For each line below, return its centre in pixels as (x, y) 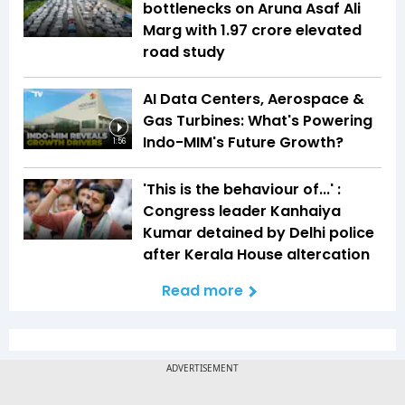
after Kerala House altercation (256, 254)
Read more (202, 290)
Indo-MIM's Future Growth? (243, 142)
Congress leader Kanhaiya (242, 211)
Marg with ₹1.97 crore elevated (252, 30)
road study (184, 52)
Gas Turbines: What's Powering (258, 120)
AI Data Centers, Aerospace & (254, 99)
